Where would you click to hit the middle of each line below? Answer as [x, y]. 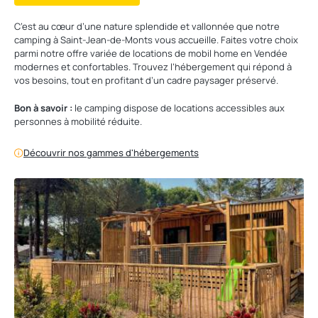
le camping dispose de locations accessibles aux [179, 108]
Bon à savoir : [43, 108]
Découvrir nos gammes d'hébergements [111, 153]
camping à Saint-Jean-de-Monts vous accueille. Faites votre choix [156, 40]
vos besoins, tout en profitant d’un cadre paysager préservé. [146, 80]
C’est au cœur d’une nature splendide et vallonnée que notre [147, 26]
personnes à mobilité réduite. [78, 121]
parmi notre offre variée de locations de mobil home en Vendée [151, 53]
